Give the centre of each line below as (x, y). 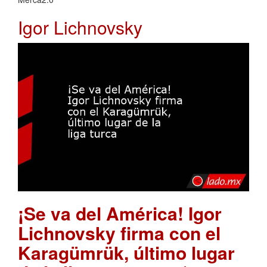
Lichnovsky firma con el (119, 233)
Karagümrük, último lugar (126, 253)
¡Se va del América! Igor (120, 213)
